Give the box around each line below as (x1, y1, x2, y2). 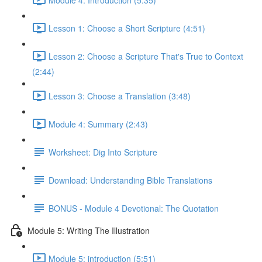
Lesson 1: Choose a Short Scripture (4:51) (49, 22, 205, 34)
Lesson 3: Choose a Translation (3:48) (49, 89, 191, 102)
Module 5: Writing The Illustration (27, 224, 150, 236)
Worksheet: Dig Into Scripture (49, 146, 157, 158)
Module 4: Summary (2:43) (49, 118, 148, 130)
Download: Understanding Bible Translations (49, 174, 212, 186)
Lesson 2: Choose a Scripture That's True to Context (49, 50, 243, 62)
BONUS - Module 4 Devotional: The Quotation (49, 202, 219, 214)
